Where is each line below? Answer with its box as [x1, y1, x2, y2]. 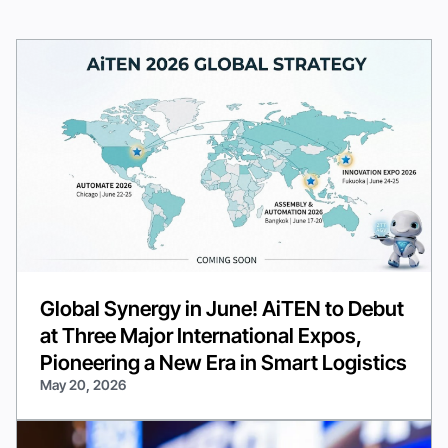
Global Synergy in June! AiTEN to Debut [40, 296, 405, 322]
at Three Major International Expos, [40, 323, 363, 349]
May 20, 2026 [40, 377, 127, 394]
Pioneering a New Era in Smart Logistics [40, 350, 408, 376]
